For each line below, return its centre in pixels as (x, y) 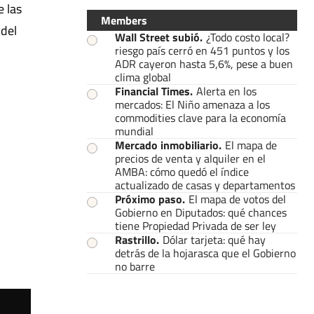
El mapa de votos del (237, 199)
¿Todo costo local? (248, 37)
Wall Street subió (157, 37)
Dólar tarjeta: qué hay (214, 239)
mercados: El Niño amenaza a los (192, 104)
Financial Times (152, 91)
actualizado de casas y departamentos (205, 185)
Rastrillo (136, 239)
